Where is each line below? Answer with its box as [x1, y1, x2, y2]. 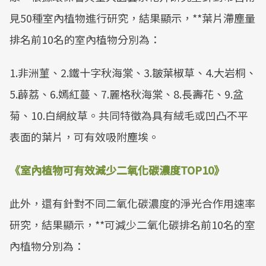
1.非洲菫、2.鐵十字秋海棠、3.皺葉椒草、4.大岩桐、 [9, 65, 256, 80]
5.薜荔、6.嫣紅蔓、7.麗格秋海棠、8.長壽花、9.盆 [9, 86, 243, 102]
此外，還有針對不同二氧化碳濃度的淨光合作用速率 [9, 195, 255, 211]
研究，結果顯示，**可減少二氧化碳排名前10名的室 [9, 217, 255, 232]
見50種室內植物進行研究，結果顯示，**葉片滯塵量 [9, 10, 255, 26]
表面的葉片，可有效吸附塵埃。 [9, 129, 159, 144]
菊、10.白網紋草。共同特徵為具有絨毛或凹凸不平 [9, 107, 248, 123]
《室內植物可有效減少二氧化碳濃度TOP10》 [9, 162, 224, 178]
